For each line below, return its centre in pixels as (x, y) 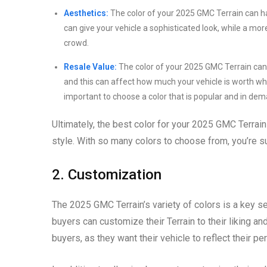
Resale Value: (90, 66)
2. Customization (107, 174)
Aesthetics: (86, 13)
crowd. (76, 43)
